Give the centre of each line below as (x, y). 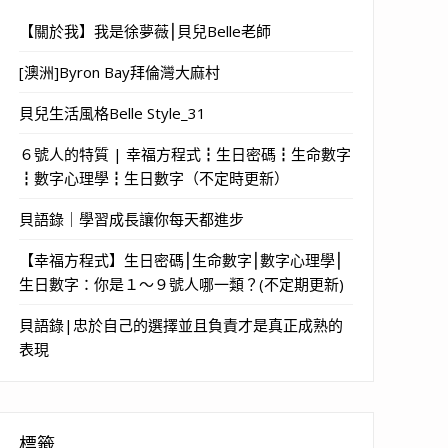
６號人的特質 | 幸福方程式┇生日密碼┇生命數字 (185, 153)
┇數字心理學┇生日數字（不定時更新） (154, 177)
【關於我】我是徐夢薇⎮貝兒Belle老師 (145, 30)
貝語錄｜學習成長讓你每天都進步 (131, 218)
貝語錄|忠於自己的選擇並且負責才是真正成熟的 (181, 324)
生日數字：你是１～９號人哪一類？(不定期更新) (181, 283)
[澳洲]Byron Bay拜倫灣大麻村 (119, 71)
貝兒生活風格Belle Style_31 (112, 112)
